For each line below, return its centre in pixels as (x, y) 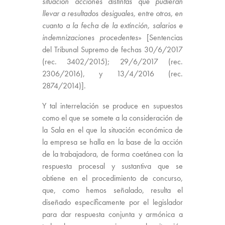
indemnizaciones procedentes (90, 37)
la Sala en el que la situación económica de (113, 130)
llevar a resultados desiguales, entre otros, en (113, 13)
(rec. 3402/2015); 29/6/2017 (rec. (113, 61)
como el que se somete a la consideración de (113, 118)
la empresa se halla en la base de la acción (113, 142)
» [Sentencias (160, 37)
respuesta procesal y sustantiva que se (113, 166)
